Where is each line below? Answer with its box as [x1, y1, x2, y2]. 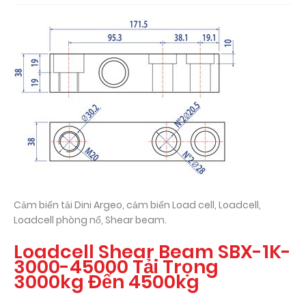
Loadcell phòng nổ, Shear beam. [14, 213, 167, 227]
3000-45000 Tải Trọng [14, 254, 219, 279]
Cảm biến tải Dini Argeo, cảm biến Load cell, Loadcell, [14, 198, 261, 212]
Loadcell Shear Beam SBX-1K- [14, 239, 291, 264]
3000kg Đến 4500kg [14, 269, 199, 294]
